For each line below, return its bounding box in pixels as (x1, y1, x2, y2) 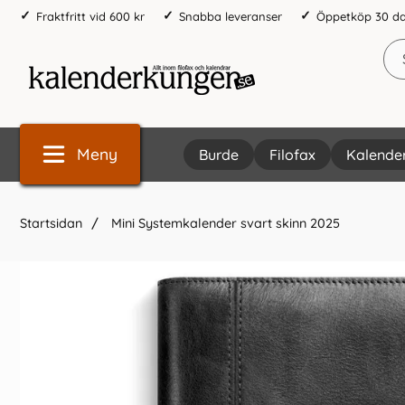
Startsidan (20, 215, 82, 231)
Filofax (269, 146, 316, 164)
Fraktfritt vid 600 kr (36, 8, 145, 24)
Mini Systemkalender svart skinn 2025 (108, 215, 340, 231)
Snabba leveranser (179, 8, 282, 24)
